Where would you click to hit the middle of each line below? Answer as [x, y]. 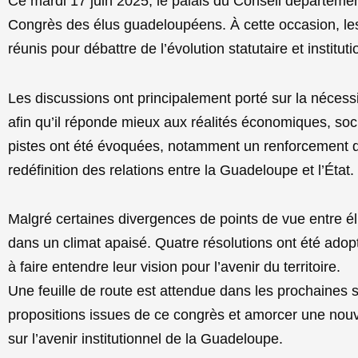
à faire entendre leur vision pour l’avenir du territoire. [174, 267]
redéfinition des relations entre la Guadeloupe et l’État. [181, 170]
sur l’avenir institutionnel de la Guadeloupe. [145, 339]
